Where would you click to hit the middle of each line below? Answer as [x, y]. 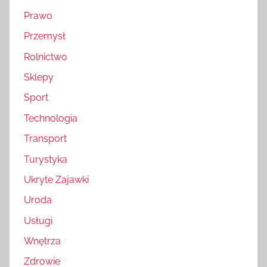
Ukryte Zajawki [56, 179]
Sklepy [39, 77]
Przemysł [45, 36]
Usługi [38, 221]
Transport [45, 139]
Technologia [51, 118]
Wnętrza [42, 241]
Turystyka [46, 159]
